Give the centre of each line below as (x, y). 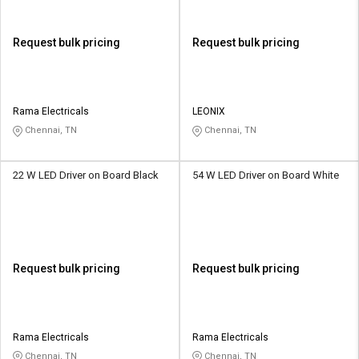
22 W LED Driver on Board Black (86, 175)
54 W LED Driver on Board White (266, 175)
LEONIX (209, 112)
